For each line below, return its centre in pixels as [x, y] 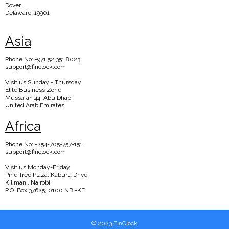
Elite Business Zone [33, 90]
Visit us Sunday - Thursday [43, 83]
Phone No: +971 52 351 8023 [43, 60]
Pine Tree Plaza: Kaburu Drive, [47, 175]
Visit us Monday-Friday [38, 167]
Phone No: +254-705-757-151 [44, 144]
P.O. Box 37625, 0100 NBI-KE [45, 190]
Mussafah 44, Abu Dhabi [39, 98]
